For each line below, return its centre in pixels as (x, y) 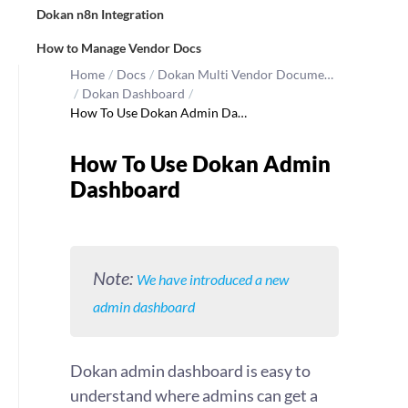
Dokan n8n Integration (100, 14)
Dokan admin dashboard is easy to (190, 371)
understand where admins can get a (194, 395)
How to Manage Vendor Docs (119, 48)
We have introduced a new (213, 279)
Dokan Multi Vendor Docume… (245, 74)
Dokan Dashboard (133, 93)
